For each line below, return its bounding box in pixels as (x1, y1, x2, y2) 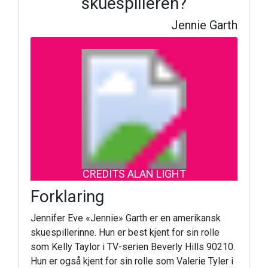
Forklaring (31, 187, 104, 206)
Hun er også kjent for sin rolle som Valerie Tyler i (31, 255, 233, 267)
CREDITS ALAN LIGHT (82, 167, 186, 180)
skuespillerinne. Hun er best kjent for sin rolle (31, 227, 220, 238)
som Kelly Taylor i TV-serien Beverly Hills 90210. (31, 241, 235, 252)
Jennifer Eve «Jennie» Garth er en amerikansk (31, 212, 221, 224)
